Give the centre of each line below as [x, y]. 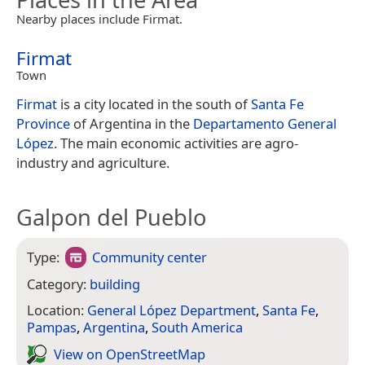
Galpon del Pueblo [111, 217]
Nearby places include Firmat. [99, 18]
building [115, 284]
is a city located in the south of [154, 103]
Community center [150, 257]
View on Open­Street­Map [130, 354]
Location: [57, 310]
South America [197, 328]
